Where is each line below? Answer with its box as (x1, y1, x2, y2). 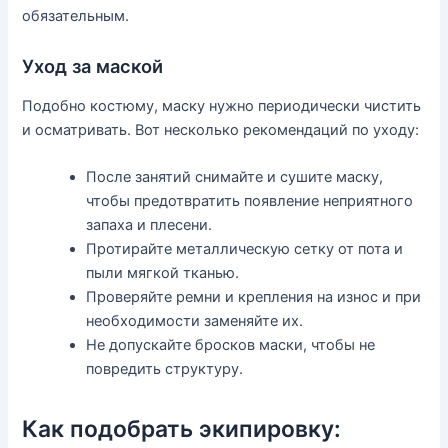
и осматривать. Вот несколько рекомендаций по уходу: (22, 120, 420, 139)
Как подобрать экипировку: (22, 415, 342, 444)
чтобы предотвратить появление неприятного (86, 192, 414, 211)
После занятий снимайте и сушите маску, (86, 168, 384, 187)
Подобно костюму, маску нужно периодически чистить (22, 96, 422, 115)
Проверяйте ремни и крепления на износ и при (86, 288, 422, 307)
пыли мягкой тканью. (86, 264, 240, 283)
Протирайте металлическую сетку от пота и (86, 240, 404, 259)
